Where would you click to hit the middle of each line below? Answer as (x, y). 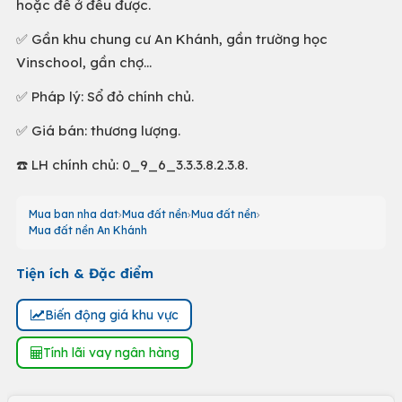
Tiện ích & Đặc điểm (85, 273)
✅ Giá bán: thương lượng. (98, 131)
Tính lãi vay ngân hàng (111, 352)
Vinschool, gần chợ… (84, 62)
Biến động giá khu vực (111, 315)
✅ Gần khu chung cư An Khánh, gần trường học (172, 39)
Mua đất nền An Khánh (88, 230)
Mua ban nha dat (74, 214)
